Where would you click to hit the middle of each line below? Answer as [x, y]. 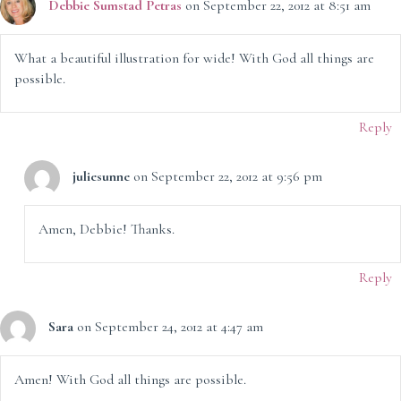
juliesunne [101, 177]
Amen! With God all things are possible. [130, 380]
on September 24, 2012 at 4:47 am [170, 327]
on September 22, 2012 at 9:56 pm [227, 177]
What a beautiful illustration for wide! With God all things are [194, 59]
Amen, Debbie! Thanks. [106, 230]
